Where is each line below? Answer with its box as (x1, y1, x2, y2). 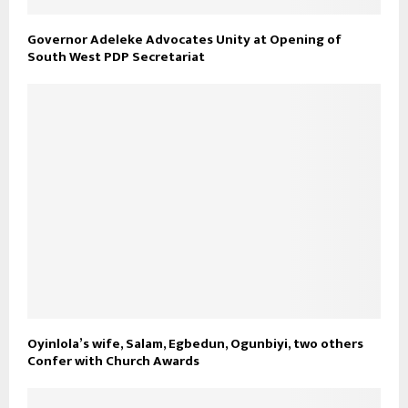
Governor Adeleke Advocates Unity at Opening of (27, 27, 342, 51)
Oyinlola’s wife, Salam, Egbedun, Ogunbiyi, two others (27, 332, 363, 356)
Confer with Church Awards (27, 350, 199, 373)
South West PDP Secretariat (27, 45, 205, 68)
